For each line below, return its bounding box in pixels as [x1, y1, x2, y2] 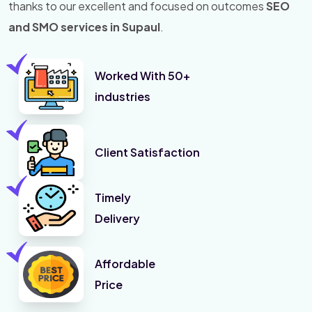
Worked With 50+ [94, 68, 190, 84]
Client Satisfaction [94, 145, 200, 160]
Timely [94, 190, 131, 205]
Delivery [94, 211, 140, 226]
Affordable [94, 256, 155, 272]
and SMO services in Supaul [8, 19, 160, 35]
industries [94, 89, 150, 104]
